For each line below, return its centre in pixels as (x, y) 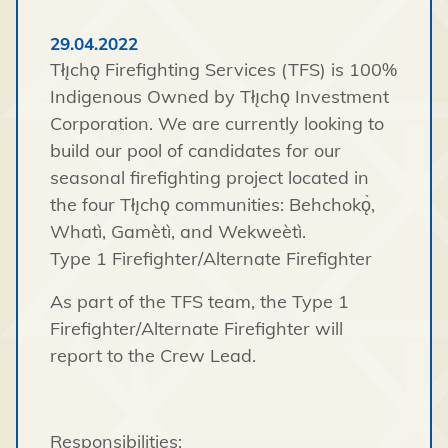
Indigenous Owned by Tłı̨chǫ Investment (219, 96)
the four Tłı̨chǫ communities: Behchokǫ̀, (212, 204)
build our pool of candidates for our (195, 150)
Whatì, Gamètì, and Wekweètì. (180, 231)
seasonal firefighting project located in (209, 177)
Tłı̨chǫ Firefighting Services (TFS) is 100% (223, 69)
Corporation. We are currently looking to (217, 123)
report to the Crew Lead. (153, 355)
